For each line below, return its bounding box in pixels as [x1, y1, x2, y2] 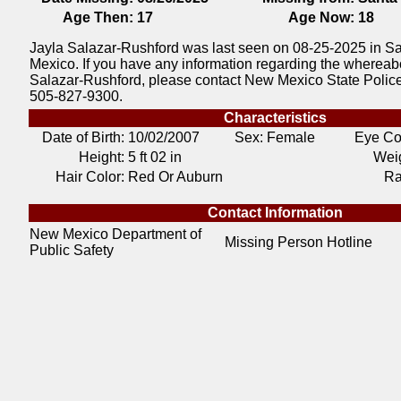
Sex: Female [234, 130, 315, 145]
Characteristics [224, 110, 327, 125]
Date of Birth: [42, 130, 124, 145]
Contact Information [208, 205, 343, 220]
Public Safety [30, 243, 114, 258]
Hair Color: [55, 169, 124, 184]
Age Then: [63, 10, 133, 25]
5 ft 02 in [128, 149, 182, 165]
